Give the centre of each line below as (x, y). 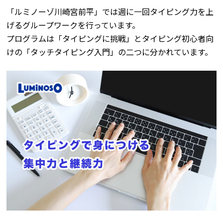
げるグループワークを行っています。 (73, 25)
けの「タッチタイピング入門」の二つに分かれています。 (110, 52)
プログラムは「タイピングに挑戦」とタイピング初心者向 (110, 39)
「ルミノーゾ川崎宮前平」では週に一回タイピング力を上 (110, 12)
